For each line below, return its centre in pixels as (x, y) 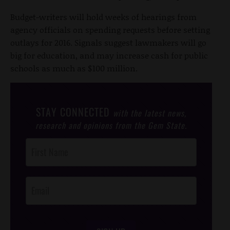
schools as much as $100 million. (74, 68)
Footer (35, 157)
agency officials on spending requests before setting (110, 30)
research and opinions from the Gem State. (111, 126)
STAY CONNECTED (74, 112)
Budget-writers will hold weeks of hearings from (103, 17)
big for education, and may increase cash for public (109, 55)
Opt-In (35, 170)
